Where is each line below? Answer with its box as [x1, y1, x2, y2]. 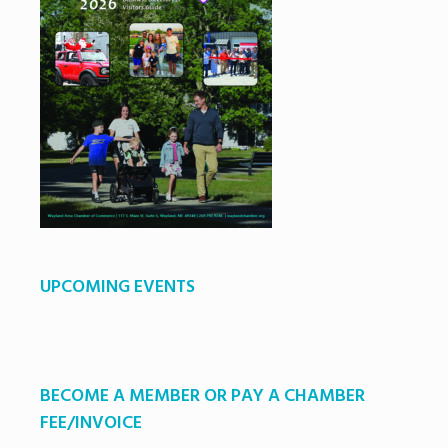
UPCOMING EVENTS [40, 272, 195, 302]
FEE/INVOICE [40, 408, 142, 438]
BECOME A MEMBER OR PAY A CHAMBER [40, 381, 365, 411]
